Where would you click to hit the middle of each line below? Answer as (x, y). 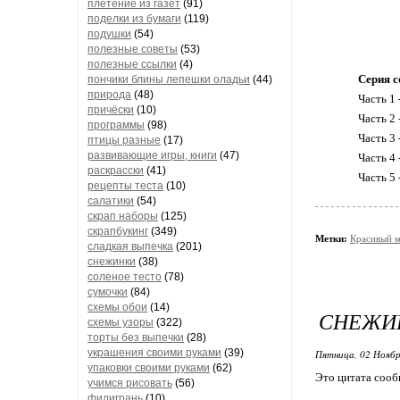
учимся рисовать (130, 383)
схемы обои (117, 307)
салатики (111, 201)
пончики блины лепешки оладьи (169, 79)
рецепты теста (125, 186)
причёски (111, 110)
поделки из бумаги (134, 19)
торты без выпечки (136, 337)
